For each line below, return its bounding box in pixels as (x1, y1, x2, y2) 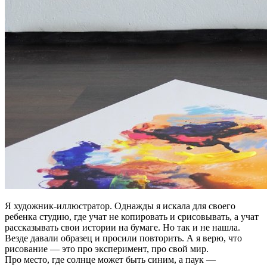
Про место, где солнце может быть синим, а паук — (5, 254, 216, 265)
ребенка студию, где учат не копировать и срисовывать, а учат (5, 211, 259, 222)
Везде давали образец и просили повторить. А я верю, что (5, 232, 242, 243)
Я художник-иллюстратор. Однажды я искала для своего (5, 200, 235, 211)
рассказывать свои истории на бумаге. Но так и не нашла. (5, 222, 240, 232)
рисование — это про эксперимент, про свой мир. (5, 243, 209, 254)
